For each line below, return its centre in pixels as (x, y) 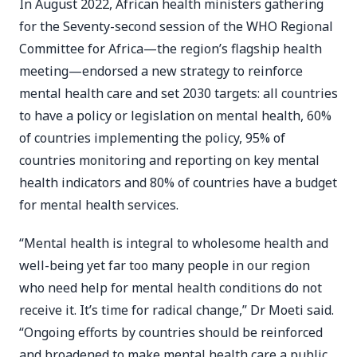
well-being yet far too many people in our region (165, 265)
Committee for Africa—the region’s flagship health (171, 49)
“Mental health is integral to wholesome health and (174, 243)
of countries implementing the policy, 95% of (152, 138)
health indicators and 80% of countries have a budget (178, 182)
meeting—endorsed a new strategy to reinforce (161, 71)
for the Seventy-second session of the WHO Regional (176, 26)
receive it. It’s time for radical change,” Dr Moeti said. (177, 310)
